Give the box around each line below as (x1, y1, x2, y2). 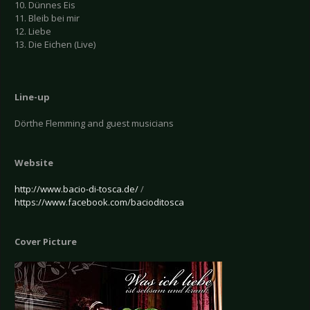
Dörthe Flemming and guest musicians (15, 117, 174, 130)
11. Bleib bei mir (15, 12, 80, 25)
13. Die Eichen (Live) (15, 38, 95, 51)
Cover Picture (15, 235, 77, 248)
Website (15, 156, 53, 170)
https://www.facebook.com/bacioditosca (15, 196, 184, 209)
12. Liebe (15, 25, 51, 38)
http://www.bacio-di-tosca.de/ (15, 183, 138, 196)
